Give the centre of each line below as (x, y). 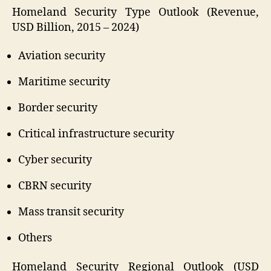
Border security (58, 108)
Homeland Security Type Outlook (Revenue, (135, 12)
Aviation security (62, 56)
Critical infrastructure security (96, 134)
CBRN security (55, 186)
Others (35, 238)
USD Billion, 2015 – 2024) (76, 27)
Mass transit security (71, 212)
